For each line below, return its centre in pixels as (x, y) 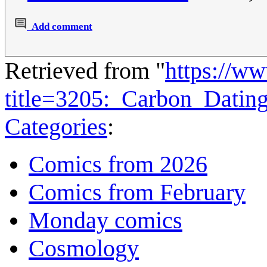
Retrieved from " (85, 70)
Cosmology (84, 248)
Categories (56, 126)
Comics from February (137, 192)
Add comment (62, 26)
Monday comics (105, 220)
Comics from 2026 (118, 164)
